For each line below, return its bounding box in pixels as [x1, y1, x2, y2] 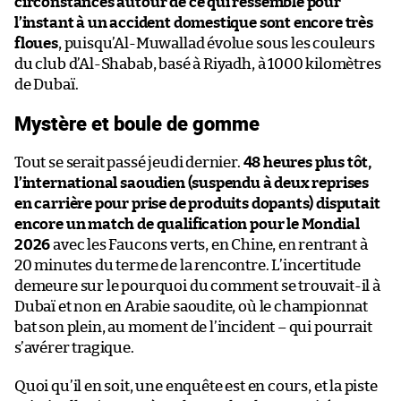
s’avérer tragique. [14, 340, 134, 356]
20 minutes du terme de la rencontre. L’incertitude [14, 258, 362, 274]
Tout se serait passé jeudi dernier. [14, 155, 243, 171]
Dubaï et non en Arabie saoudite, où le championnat [14, 299, 369, 315]
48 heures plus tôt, [243, 155, 372, 171]
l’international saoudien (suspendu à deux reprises [14, 175, 370, 192]
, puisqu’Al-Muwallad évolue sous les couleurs [57, 36, 375, 52]
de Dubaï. [14, 77, 79, 93]
